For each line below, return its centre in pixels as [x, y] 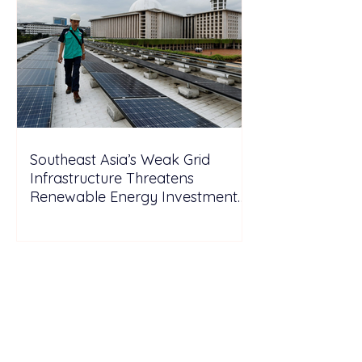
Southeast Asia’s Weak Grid [120, 159]
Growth [55, 215]
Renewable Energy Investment [134, 196]
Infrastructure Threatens [112, 178]
